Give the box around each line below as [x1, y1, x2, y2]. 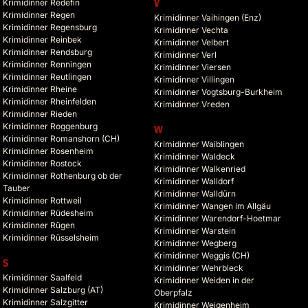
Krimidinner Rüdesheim [3, 208, 93, 219]
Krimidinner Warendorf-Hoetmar [154, 213, 281, 224]
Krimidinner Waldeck [154, 151, 235, 162]
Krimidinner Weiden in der [154, 275, 254, 286]
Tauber [3, 183, 30, 194]
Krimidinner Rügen [3, 220, 75, 231]
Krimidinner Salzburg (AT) [3, 285, 103, 296]
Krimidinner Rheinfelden [3, 96, 96, 107]
